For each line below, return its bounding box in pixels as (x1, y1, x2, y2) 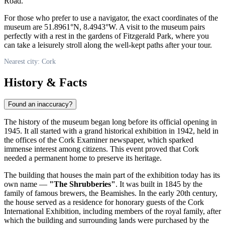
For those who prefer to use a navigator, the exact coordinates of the (4, 13, 218, 22)
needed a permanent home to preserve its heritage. (4, 154, 162, 163)
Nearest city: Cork (4, 57, 56, 65)
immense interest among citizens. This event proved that (4, 145, 183, 154)
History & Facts (4, 75, 87, 89)
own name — (4, 180, 49, 189)
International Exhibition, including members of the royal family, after (4, 207, 221, 216)
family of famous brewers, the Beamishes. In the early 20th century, (4, 189, 217, 198)
